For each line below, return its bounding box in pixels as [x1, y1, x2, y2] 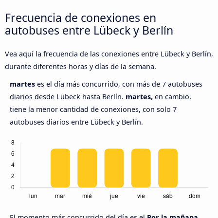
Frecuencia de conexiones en [5, 9, 156, 25]
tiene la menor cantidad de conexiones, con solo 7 [10, 105, 177, 114]
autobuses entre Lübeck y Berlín [5, 22, 173, 38]
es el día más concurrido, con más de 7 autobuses [37, 79, 202, 89]
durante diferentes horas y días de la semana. [5, 62, 156, 72]
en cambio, [153, 92, 191, 102]
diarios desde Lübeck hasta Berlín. [10, 92, 126, 102]
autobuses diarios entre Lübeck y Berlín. [10, 117, 143, 127]
